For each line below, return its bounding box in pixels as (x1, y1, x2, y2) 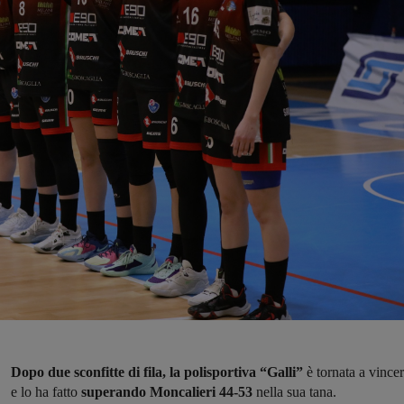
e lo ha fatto (11, 384, 78, 400)
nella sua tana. (256, 384, 336, 400)
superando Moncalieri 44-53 (78, 384, 256, 400)
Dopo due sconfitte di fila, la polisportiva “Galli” (11, 364, 307, 381)
